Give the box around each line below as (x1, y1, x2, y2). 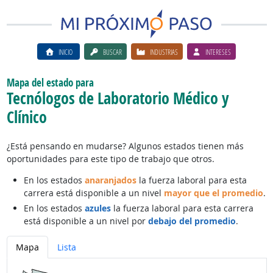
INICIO (58, 46, 73, 57)
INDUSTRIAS (149, 46, 178, 57)
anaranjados (84, 174, 136, 186)
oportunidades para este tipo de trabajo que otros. (6, 153, 214, 165)
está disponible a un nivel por (23, 214, 148, 227)
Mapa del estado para (6, 76, 94, 90)
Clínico (6, 106, 47, 128)
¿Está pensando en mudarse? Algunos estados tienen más (6, 140, 244, 152)
